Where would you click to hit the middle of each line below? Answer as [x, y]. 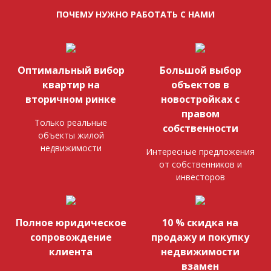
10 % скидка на [200, 222]
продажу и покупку [200, 237]
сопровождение [71, 237]
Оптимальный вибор [71, 70]
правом [200, 113]
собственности [200, 128]
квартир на [71, 84]
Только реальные [71, 122]
